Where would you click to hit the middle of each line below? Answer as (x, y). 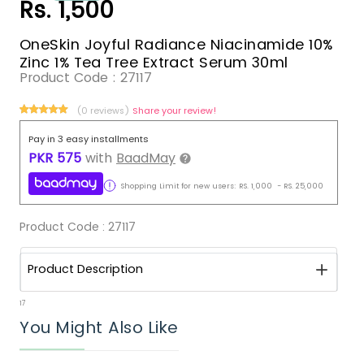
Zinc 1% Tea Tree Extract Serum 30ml (154, 63)
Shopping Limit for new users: (176, 186)
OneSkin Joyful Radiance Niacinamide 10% (176, 45)
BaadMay (146, 158)
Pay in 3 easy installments (89, 139)
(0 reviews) (104, 110)
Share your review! (175, 110)
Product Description (85, 269)
